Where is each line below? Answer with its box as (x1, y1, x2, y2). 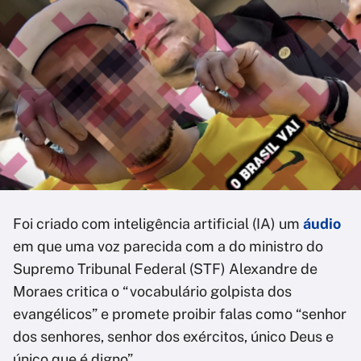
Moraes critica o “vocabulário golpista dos (13, 283, 292, 300)
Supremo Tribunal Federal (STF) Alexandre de (13, 260, 317, 277)
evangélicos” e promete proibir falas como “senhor (13, 305, 346, 322)
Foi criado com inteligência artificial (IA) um (13, 215, 303, 232)
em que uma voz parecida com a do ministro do (13, 238, 323, 255)
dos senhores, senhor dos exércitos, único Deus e (13, 328, 334, 345)
